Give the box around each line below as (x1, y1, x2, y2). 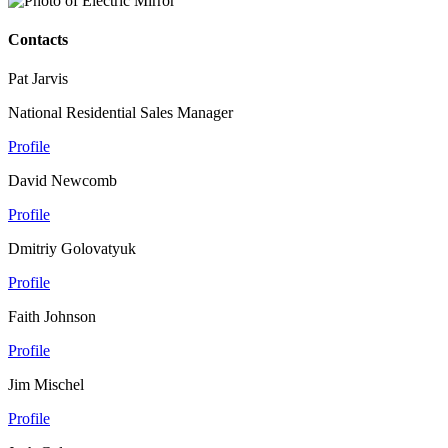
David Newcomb (8, 172, 117, 190)
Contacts (8, 31, 68, 49)
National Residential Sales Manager (8, 104, 233, 122)
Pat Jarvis (8, 70, 68, 88)
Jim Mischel (8, 376, 84, 394)
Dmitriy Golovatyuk (8, 240, 136, 258)
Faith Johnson (8, 308, 96, 326)
